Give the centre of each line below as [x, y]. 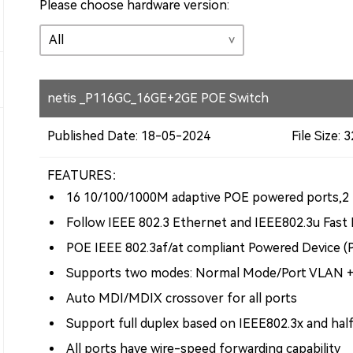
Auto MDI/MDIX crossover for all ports [180, 298]
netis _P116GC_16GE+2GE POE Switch [158, 98]
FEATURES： [86, 175]
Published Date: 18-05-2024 [129, 136]
